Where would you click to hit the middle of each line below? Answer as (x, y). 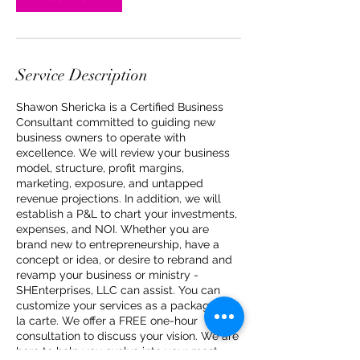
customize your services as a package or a (128, 306)
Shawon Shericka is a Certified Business (120, 107)
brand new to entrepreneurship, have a (118, 245)
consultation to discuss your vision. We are (127, 336)
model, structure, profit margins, (100, 168)
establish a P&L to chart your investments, (127, 214)
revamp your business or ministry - (107, 275)
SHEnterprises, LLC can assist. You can (118, 290)
